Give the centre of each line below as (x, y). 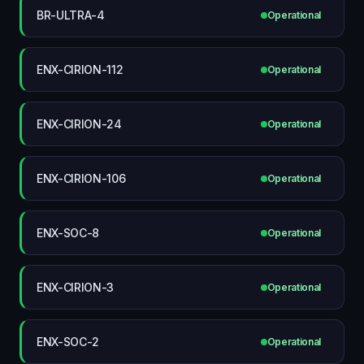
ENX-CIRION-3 (76, 287)
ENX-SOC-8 (68, 232)
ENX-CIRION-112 (80, 69)
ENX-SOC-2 (68, 341)
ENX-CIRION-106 (81, 178)
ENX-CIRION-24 (79, 123)
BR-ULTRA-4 (71, 15)
